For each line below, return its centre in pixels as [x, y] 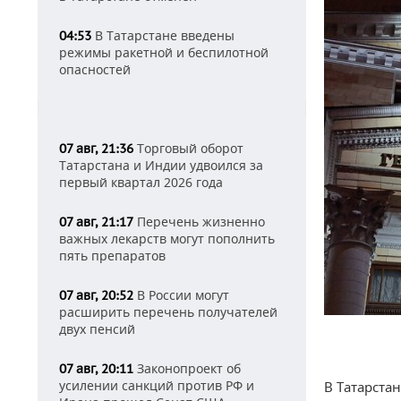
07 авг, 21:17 [96, 222]
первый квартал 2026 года [141, 182]
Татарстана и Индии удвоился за [161, 165]
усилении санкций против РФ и [157, 385]
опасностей [95, 69]
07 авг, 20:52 [96, 295]
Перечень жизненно [199, 222]
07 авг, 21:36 [96, 149]
